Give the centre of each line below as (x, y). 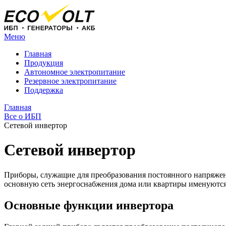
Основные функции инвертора (89, 205)
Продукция (44, 63)
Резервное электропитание (70, 81)
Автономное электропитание (75, 72)
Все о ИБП (23, 116)
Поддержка (44, 90)
